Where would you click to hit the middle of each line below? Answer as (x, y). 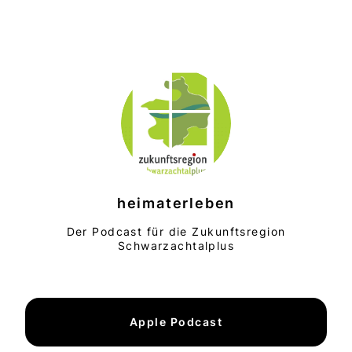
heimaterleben (176, 203)
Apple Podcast (176, 322)
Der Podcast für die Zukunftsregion (176, 232)
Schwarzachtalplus (176, 246)
